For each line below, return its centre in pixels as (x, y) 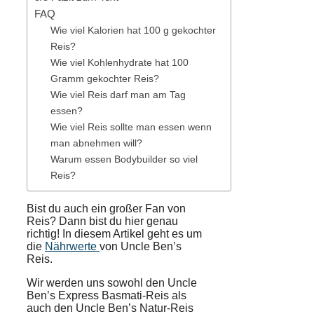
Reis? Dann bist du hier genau (102, 221)
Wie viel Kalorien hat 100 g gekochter (133, 30)
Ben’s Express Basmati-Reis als (107, 295)
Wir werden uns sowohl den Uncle (112, 282)
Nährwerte (72, 246)
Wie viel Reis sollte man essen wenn (131, 127)
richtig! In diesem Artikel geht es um (114, 233)
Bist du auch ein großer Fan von (106, 208)
